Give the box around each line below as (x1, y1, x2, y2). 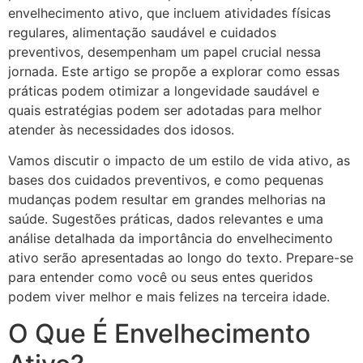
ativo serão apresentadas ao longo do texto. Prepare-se (8, 250, 353, 267)
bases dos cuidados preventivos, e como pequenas (8, 172, 323, 189)
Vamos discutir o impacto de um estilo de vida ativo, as (8, 152, 350, 169)
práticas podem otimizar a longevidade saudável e (8, 83, 319, 100)
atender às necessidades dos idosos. (8, 122, 234, 139)
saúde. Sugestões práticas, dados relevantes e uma (8, 211, 323, 228)
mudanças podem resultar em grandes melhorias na (8, 191, 326, 208)
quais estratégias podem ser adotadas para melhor (8, 102, 322, 119)
